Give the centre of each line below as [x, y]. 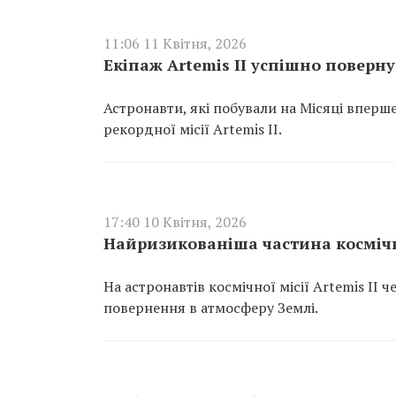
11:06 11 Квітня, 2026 [175, 43]
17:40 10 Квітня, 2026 [175, 222]
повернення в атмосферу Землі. [211, 308]
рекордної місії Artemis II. [193, 129]
